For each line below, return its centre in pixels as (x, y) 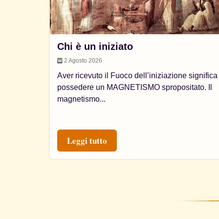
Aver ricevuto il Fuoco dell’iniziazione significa (137, 76)
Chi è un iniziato (95, 46)
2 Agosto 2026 (82, 61)
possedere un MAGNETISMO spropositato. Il (135, 87)
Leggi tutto (87, 141)
